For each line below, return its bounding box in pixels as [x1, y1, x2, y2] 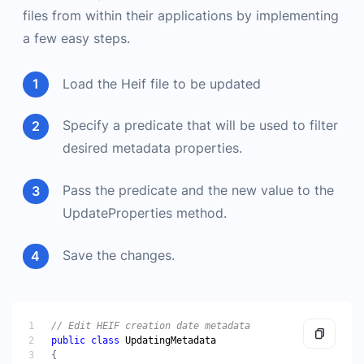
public [51, 335, 85, 347]
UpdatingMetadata [125, 335, 216, 347]
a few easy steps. [23, 30, 130, 46]
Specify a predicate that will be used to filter [63, 118, 338, 134]
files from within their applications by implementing [23, 7, 339, 24]
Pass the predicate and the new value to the [63, 183, 334, 199]
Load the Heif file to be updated [63, 76, 261, 92]
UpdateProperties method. [63, 206, 227, 222]
